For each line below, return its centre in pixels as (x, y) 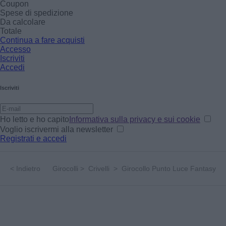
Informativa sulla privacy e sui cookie (135, 119)
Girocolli (65, 168)
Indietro (28, 168)
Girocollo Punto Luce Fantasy (169, 168)
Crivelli (99, 168)
